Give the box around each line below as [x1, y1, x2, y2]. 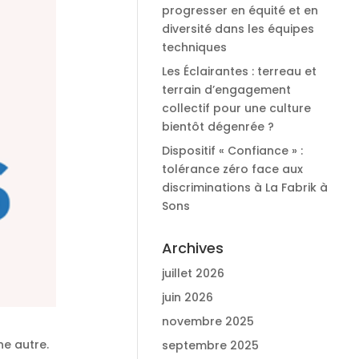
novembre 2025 [161, 313, 254, 329]
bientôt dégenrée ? [161, 119, 274, 135]
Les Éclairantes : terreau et [161, 63, 317, 79]
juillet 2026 [161, 265, 224, 281]
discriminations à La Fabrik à [161, 179, 328, 196]
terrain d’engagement [161, 82, 291, 98]
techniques [161, 39, 227, 55]
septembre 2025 [161, 337, 259, 353]
